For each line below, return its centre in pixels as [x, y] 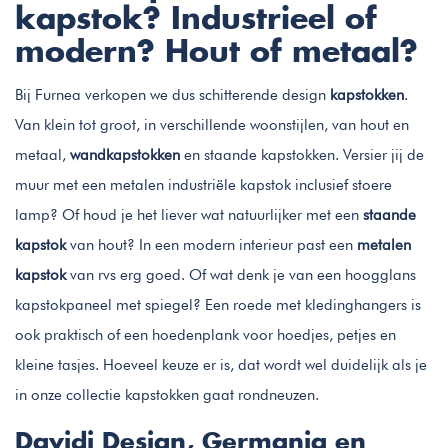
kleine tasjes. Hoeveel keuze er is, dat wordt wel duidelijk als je [221, 364]
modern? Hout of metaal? [216, 52]
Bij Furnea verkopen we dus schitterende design [172, 94]
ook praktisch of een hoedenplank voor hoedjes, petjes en [205, 334]
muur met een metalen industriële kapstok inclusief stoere [203, 184]
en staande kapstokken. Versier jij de [302, 154]
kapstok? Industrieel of [196, 19]
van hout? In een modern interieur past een [211, 244]
